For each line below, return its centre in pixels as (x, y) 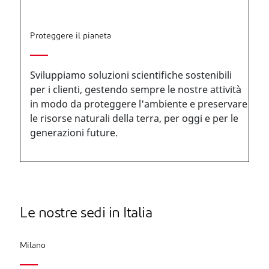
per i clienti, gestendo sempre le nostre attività (136, 89)
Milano (33, 246)
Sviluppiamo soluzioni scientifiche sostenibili (131, 75)
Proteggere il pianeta (71, 36)
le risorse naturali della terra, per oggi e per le (134, 118)
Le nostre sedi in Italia (86, 214)
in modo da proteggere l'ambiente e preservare (139, 104)
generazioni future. (74, 133)
